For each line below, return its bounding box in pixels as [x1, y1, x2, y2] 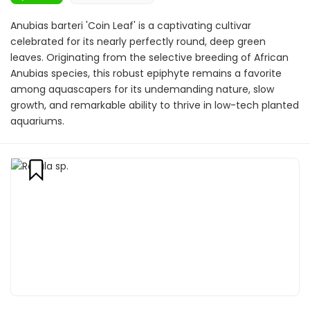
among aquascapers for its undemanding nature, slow [10, 82, 274, 96]
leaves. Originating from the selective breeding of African [10, 51, 289, 64]
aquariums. [10, 114, 64, 128]
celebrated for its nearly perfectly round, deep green [10, 35, 266, 48]
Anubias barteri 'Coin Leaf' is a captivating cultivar [10, 19, 251, 33]
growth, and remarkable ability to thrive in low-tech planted [10, 98, 299, 112]
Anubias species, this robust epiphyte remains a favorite [10, 66, 282, 80]
